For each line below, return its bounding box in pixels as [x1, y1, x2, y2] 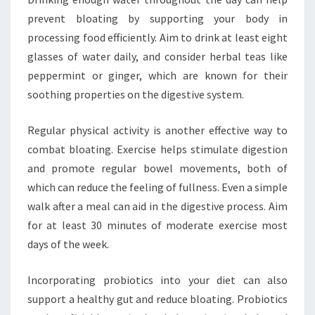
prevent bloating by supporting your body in [27, 11, 288, 25]
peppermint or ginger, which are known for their [27, 68, 288, 82]
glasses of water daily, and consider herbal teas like [27, 49, 288, 63]
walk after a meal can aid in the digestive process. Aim [27, 199, 288, 213]
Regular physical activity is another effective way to [27, 123, 288, 137]
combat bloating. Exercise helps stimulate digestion [27, 142, 288, 156]
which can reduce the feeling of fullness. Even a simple [27, 180, 288, 194]
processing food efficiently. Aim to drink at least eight [27, 30, 288, 44]
